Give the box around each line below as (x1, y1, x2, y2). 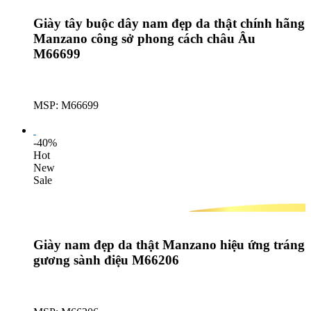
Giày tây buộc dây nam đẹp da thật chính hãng (33, 15, 305, 31)
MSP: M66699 (33, 99, 99, 112)
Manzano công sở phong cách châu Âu (33, 31, 255, 46)
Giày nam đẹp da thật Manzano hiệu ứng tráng (33, 237, 305, 252)
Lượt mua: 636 (33, 112, 99, 124)
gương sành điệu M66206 (33, 252, 179, 267)
